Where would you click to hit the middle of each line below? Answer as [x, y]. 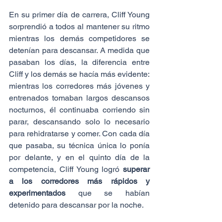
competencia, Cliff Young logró [66, 169]
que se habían [108, 193]
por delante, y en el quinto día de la [79, 158]
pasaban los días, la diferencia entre [79, 62]
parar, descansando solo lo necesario [79, 122]
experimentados [37, 193]
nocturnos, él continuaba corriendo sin [79, 110]
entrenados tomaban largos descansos [79, 98]
